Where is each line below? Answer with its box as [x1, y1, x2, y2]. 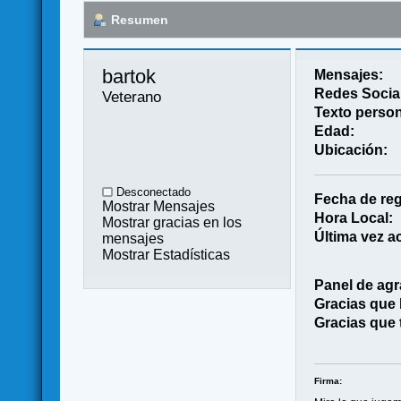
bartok [102, 64, 162, 88]
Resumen [111, 12, 169, 27]
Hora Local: [313, 209, 393, 226]
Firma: [313, 375, 342, 386]
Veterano [102, 87, 162, 106]
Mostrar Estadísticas [102, 246, 231, 262]
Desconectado [113, 184, 192, 199]
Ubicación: [313, 141, 388, 158]
